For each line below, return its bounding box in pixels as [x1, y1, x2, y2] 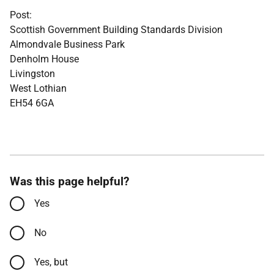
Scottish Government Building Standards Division [10, 24, 223, 36]
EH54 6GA [10, 97, 54, 109]
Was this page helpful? [10, 174, 129, 189]
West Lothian [10, 83, 67, 95]
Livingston [10, 68, 55, 80]
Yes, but [34, 256, 68, 268]
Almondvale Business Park [10, 39, 125, 51]
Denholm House [10, 53, 79, 65]
